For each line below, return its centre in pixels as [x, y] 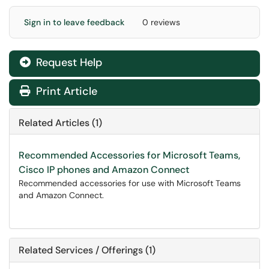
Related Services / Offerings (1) [87, 250]
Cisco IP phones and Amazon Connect [104, 170]
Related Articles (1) [60, 123]
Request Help [68, 62]
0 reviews [161, 22]
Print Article [65, 91]
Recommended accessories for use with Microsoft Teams [130, 183]
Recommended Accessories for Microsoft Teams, [129, 155]
